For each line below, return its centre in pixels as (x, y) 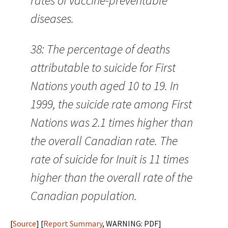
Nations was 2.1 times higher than (112, 122)
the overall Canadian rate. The (104, 141)
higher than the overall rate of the (111, 177)
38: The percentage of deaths (100, 49)
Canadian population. (84, 196)
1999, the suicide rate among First (111, 104)
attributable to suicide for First (103, 67)
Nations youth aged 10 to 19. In (105, 86)
